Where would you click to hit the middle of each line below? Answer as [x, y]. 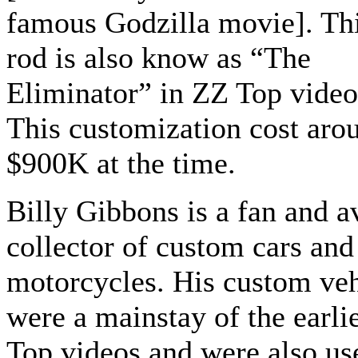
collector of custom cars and [180, 247]
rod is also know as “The [159, 58]
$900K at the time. [121, 163]
